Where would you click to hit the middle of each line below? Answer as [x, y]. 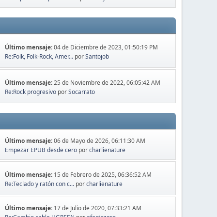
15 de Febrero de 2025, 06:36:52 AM [103, 174]
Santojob [97, 56]
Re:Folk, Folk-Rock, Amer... [39, 56]
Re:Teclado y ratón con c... [40, 184]
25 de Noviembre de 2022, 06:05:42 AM [107, 82]
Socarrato [82, 92]
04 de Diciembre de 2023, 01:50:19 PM [106, 47]
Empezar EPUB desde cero [41, 150]
